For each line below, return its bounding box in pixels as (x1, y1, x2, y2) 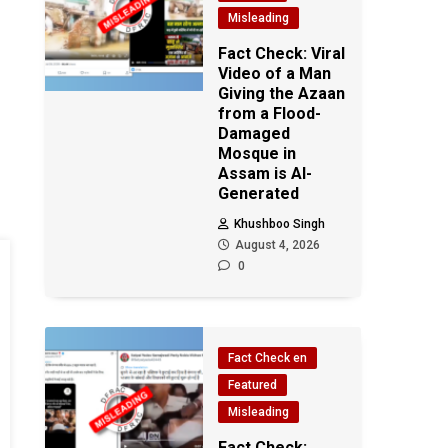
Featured (228, 378, 278, 392)
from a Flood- (218, 104, 322, 123)
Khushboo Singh (234, 217, 326, 231)
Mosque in (218, 144, 297, 163)
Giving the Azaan (218, 84, 346, 103)
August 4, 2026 (235, 238, 321, 252)
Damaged (218, 124, 291, 143)
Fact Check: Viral (218, 44, 346, 63)
